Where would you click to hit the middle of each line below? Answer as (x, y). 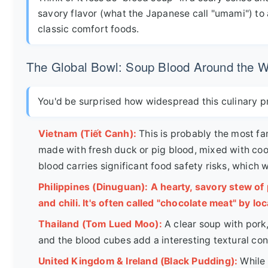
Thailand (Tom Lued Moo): (100, 224)
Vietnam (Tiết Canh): (87, 133)
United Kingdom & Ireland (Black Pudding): (138, 261)
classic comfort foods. (89, 29)
